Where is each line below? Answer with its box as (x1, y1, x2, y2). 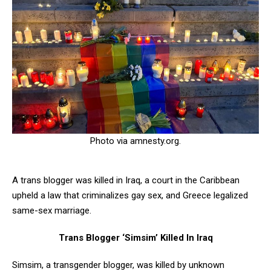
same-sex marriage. (12, 204, 91, 216)
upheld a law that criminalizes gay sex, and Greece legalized (12, 189, 248, 201)
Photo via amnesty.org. (90, 135, 181, 146)
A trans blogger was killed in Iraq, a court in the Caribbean (12, 174, 240, 186)
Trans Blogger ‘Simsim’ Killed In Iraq (58, 232, 213, 243)
